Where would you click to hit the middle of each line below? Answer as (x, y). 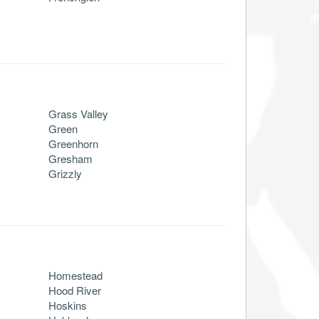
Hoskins (68, 305)
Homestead (75, 275)
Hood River (75, 290)
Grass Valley (78, 113)
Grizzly (65, 173)
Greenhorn (73, 143)
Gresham (70, 158)
